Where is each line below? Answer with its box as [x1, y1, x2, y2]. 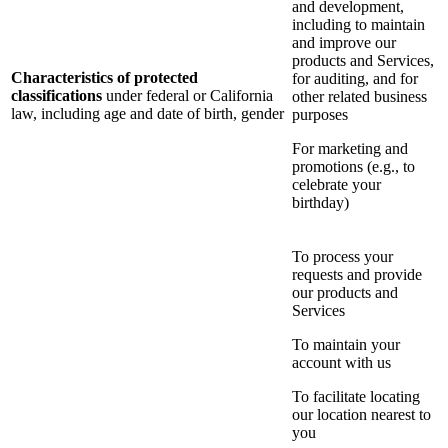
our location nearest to [292, 406, 431, 424]
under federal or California [106, 87, 273, 105]
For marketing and [292, 140, 408, 158]
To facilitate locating [292, 388, 420, 406]
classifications [11, 87, 102, 105]
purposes [292, 106, 348, 124]
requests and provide [292, 266, 422, 284]
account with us [292, 354, 391, 372]
